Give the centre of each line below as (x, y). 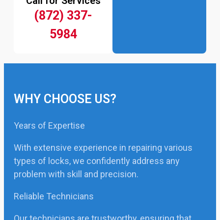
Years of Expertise (49, 125)
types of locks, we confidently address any (97, 161)
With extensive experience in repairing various (103, 148)
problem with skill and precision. (76, 174)
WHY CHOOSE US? (65, 99)
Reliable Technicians (54, 196)
